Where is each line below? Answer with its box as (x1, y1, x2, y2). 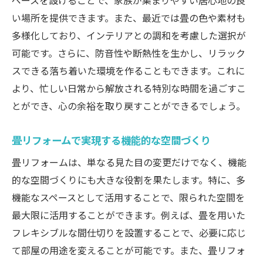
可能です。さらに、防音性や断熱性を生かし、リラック (12, 46, 245, 60)
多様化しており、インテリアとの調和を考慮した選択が (12, 28, 246, 43)
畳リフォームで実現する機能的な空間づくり (12, 132, 211, 148)
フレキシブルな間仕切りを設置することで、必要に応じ (12, 225, 246, 240)
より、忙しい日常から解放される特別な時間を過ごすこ (12, 81, 246, 96)
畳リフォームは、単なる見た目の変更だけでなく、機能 (12, 155, 247, 170)
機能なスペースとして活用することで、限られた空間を (12, 190, 245, 205)
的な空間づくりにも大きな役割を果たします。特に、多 (12, 173, 245, 187)
